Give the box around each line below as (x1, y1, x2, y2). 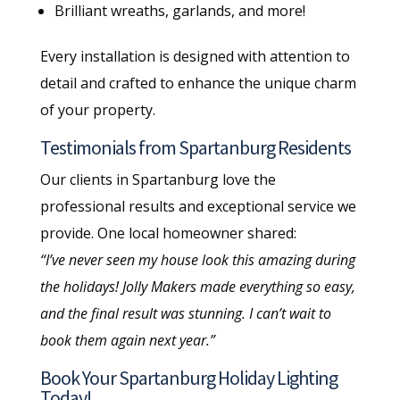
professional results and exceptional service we (39, 196, 356, 216)
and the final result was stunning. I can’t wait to (39, 303, 331, 323)
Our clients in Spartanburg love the (39, 169, 276, 189)
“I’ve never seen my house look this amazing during (39, 249, 355, 270)
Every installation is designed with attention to (39, 46, 350, 66)
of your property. (39, 99, 155, 120)
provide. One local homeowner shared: (39, 222, 296, 243)
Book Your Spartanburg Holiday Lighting (39, 364, 337, 390)
